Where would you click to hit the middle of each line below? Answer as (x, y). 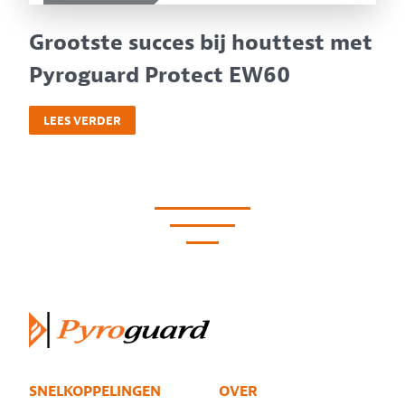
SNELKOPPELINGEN (95, 392)
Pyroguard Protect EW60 (160, 75)
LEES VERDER (82, 120)
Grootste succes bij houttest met (201, 43)
